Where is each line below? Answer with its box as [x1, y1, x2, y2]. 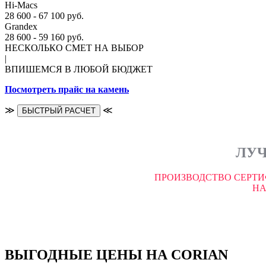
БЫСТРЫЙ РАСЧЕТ [22, 106, 96, 115]
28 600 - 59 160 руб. [5, 31, 84, 42]
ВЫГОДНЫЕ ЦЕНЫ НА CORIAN [5, 247, 228, 263]
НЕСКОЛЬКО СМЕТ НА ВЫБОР [5, 42, 144, 53]
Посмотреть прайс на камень [5, 84, 129, 94]
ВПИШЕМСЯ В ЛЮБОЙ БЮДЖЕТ [5, 64, 153, 74]
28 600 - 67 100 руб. [5, 10, 84, 21]
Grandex [5, 21, 37, 31]
